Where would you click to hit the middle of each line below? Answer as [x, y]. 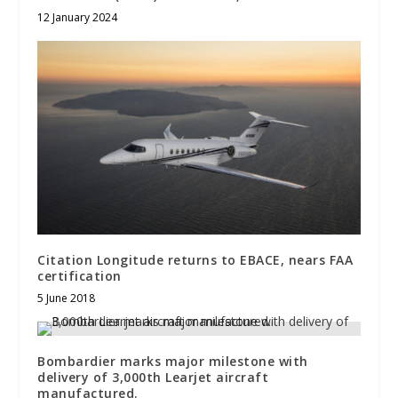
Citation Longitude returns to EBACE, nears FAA [195, 259]
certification [80, 275]
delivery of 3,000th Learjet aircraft [153, 377]
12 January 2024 [78, 17]
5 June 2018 [67, 298]
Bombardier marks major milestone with [173, 361]
